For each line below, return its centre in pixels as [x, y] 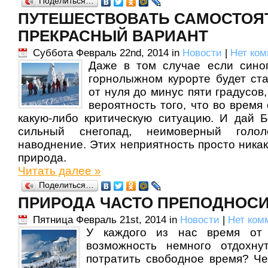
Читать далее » [60, 171]
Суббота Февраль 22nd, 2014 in [108, 53]
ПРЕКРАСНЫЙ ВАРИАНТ [113, 36]
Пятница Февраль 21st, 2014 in [106, 220]
